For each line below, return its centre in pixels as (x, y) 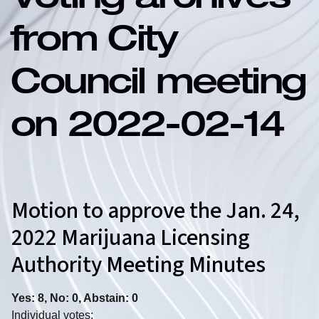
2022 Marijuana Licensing (131, 238)
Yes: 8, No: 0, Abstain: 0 (75, 298)
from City (94, 43)
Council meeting (158, 86)
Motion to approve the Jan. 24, (156, 211)
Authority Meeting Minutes (138, 265)
